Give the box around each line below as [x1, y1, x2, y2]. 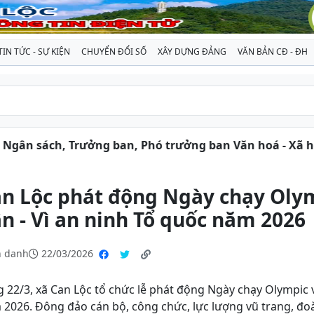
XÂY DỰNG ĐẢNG [158, 46, 226, 57]
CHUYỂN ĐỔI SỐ [81, 46, 146, 57]
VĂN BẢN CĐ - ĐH [238, 46, 308, 57]
